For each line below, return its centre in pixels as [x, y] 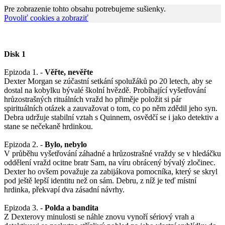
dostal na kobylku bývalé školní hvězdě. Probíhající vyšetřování [105, 90]
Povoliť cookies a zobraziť [46, 18]
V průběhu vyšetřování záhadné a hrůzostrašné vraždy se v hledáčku [113, 154]
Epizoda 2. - [24, 145]
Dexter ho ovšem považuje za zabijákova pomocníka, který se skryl [111, 172]
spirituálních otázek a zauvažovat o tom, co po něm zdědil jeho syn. [111, 108]
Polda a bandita [72, 208]
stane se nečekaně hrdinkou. [48, 127]
